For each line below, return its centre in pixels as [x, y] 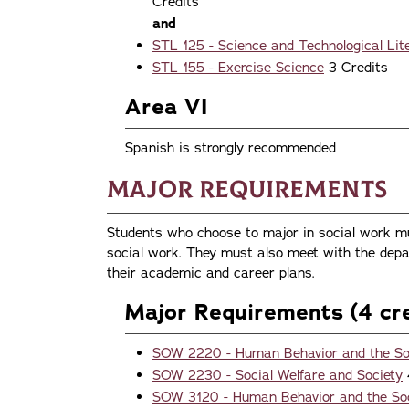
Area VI [166, 106]
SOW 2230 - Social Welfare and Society [278, 375]
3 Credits [356, 67]
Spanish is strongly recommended [231, 147]
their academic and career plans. [211, 273]
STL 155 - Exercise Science [238, 67]
